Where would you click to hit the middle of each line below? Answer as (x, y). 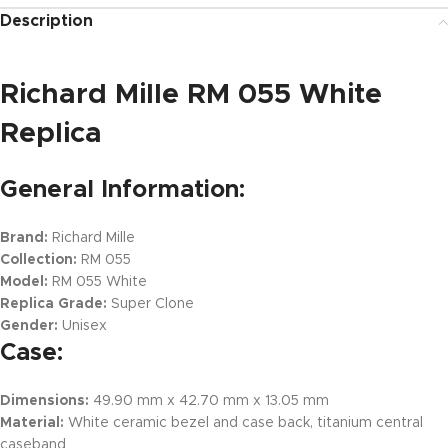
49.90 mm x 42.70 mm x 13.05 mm (209, 401)
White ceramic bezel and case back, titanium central (243, 423)
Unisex (82, 326)
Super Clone (150, 304)
